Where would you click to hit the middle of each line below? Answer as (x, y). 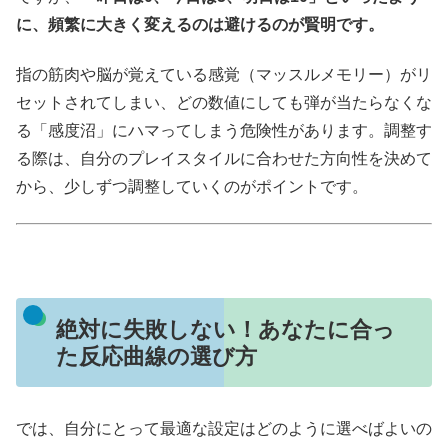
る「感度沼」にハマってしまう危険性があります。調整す (224, 130)
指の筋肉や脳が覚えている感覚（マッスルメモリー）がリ (224, 74)
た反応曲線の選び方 (156, 356)
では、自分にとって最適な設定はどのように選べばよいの (224, 429)
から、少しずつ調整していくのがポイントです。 (192, 186)
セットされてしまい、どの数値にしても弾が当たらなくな (224, 102)
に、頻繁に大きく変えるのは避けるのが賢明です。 (200, 24)
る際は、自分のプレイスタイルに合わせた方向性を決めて (224, 158)
